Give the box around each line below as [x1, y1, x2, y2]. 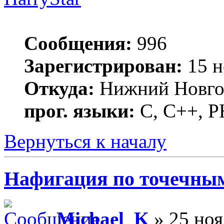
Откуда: [24, 77, 94, 99]
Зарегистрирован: [24, 54, 182, 76]
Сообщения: [24, 32, 132, 54]
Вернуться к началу [4, 130, 166, 152]
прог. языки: [24, 99, 135, 121]
